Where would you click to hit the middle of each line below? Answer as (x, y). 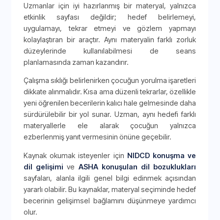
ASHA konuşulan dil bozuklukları (137, 166)
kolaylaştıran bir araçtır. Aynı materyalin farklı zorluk (110, 39)
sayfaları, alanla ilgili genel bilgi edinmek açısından (110, 178)
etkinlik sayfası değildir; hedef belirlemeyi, (110, 17)
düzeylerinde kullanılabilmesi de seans (110, 51)
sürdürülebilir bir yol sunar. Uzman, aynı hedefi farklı (110, 114)
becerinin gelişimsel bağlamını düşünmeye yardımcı (110, 200)
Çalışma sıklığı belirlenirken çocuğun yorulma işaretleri (110, 81)
